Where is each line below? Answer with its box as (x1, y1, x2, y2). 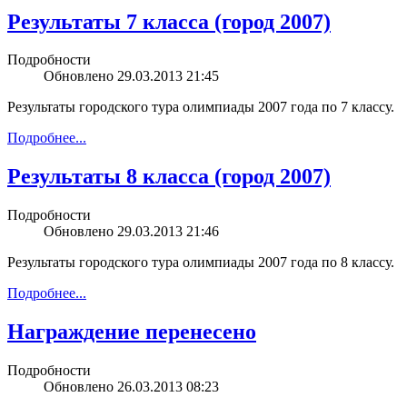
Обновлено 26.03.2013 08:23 (44, 379, 219, 395)
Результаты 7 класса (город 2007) (7, 9, 331, 34)
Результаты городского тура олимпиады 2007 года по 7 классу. (7, 99, 394, 115)
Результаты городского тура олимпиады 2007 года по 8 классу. (7, 254, 394, 271)
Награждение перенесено (7, 320, 256, 344)
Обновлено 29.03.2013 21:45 (44, 68, 219, 84)
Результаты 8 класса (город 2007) (7, 164, 331, 189)
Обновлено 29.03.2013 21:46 (44, 223, 219, 240)
